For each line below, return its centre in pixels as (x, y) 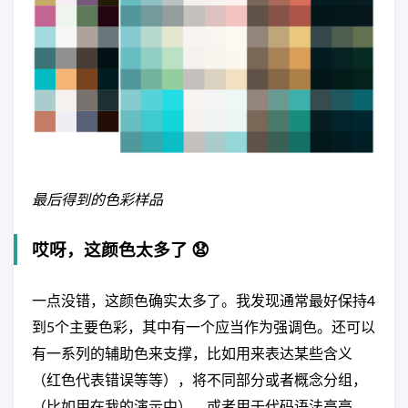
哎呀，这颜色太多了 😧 (121, 249)
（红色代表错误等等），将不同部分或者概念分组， (199, 379)
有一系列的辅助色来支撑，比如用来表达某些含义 (192, 352)
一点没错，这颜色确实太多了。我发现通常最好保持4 (204, 300)
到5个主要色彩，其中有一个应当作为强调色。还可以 (204, 326)
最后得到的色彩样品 (97, 199)
